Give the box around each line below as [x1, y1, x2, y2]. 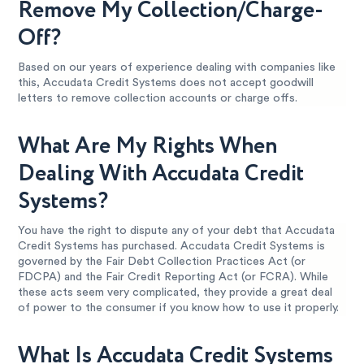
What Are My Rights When [18, 130, 278, 163]
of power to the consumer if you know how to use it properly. [18, 302, 340, 314]
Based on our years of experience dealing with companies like [18, 62, 336, 74]
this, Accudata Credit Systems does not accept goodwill [18, 77, 314, 89]
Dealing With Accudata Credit [18, 158, 305, 191]
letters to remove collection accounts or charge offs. [18, 93, 298, 105]
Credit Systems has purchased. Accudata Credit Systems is [18, 240, 326, 253]
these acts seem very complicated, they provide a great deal [18, 287, 333, 299]
